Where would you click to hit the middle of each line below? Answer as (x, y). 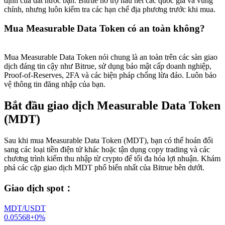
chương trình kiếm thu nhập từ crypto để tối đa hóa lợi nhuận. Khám (112, 158)
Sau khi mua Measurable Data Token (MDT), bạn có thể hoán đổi (108, 140)
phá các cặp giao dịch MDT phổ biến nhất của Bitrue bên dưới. (104, 167)
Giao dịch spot (34, 188)
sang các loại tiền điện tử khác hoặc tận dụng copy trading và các (107, 149)
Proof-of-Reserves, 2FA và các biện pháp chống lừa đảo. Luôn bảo (110, 75)
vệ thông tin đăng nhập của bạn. (55, 84)
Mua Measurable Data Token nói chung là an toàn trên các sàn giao (111, 57)
